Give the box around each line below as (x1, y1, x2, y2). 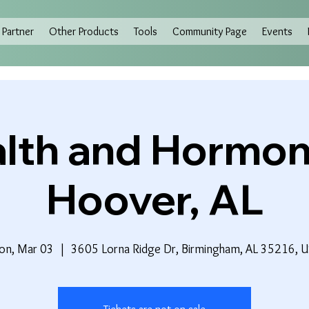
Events (262, 24, 293, 38)
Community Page (172, 24, 248, 38)
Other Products (49, 24, 119, 38)
